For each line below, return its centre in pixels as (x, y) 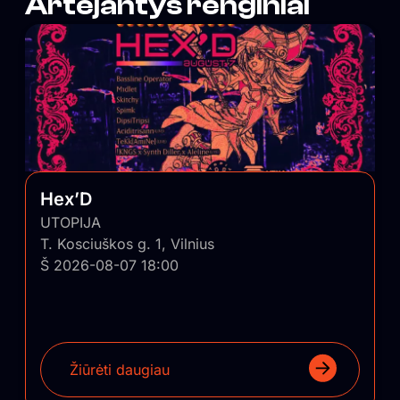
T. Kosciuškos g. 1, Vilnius (127, 244)
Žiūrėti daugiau (120, 370)
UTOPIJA (71, 223)
